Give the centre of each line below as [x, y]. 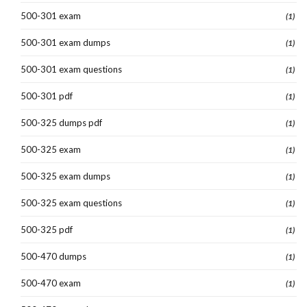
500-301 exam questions [71, 69]
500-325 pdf [47, 229]
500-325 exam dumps [65, 176]
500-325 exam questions [71, 202]
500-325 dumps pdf [61, 122]
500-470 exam [51, 283]
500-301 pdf [47, 96]
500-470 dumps [53, 256]
